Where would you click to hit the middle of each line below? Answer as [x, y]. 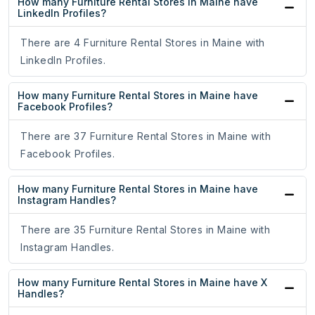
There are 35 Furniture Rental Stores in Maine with [145, 230]
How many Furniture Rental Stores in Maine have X [142, 283]
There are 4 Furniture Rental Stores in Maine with [143, 43]
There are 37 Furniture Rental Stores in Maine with [146, 136]
